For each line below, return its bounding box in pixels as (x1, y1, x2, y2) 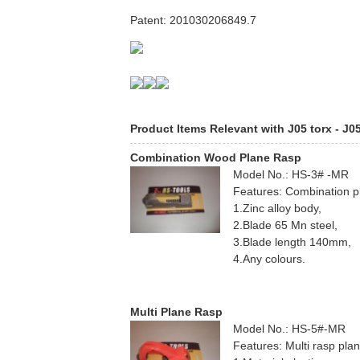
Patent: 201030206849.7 (130, 13, 256, 27)
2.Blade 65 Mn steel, (233, 219, 337, 232)
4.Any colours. (233, 252, 305, 266)
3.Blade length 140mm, (233, 235, 351, 249)
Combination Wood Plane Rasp (130, 151, 301, 165)
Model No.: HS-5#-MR (233, 322, 346, 336)
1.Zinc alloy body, (233, 202, 321, 215)
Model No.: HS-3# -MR (233, 168, 349, 182)
